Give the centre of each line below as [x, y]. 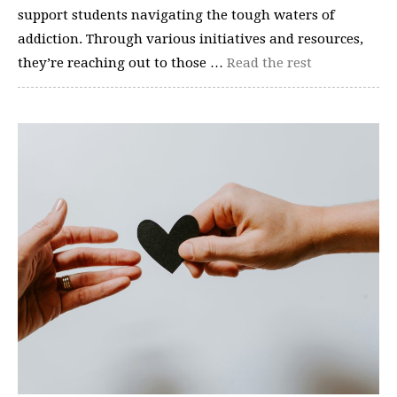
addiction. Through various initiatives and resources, [191, 39]
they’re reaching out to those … [122, 63]
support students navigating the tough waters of [176, 15]
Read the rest [269, 63]
